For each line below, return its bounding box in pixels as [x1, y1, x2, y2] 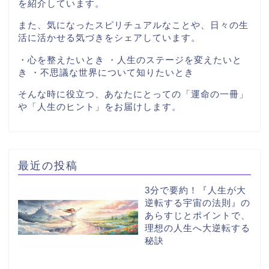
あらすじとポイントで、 [145, 210, 251, 220]
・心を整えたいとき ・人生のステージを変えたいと [18, 54, 242, 65]
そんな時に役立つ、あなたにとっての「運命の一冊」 [18, 88, 249, 99]
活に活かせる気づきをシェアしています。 [18, 32, 201, 43]
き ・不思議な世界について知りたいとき [18, 67, 194, 77]
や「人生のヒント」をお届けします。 [18, 101, 181, 112]
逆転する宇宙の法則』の [145, 197, 251, 208]
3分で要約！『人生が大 [145, 184, 247, 195]
